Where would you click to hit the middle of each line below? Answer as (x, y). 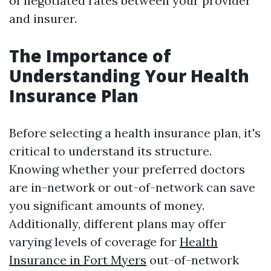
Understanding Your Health (129, 76)
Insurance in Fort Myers (78, 260)
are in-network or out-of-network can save (132, 187)
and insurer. (43, 18)
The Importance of (90, 56)
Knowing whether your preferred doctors (127, 169)
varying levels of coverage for (94, 242)
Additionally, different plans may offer (117, 224)
